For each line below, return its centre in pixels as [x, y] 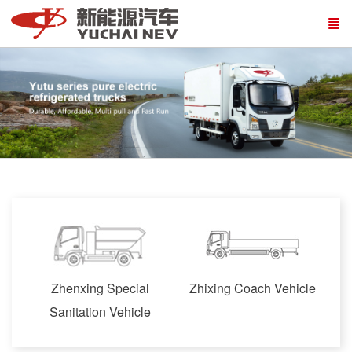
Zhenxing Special [100, 288]
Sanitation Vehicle [100, 312]
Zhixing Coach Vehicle [252, 288]
